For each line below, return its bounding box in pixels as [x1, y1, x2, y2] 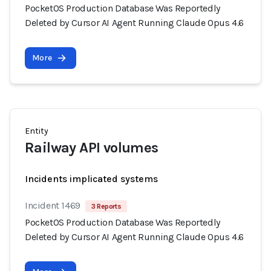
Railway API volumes [25, 139, 158, 156]
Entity [25, 126, 48, 136]
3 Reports [91, 202, 122, 211]
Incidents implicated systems [25, 173, 158, 184]
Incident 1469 [25, 200, 80, 211]
